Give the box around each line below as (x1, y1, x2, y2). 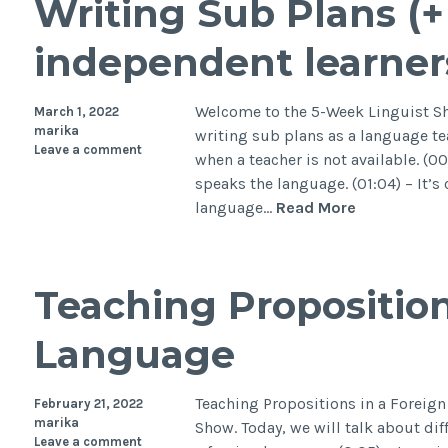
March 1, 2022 (33, 103, 119, 119)
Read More (276, 197, 357, 217)
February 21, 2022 (33, 395, 143, 411)
